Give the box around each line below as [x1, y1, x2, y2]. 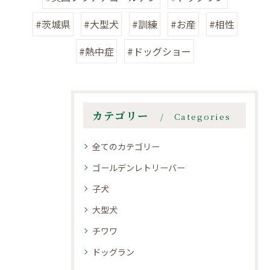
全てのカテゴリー [92, 140, 160, 152]
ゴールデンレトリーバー [92, 162, 185, 174]
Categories [174, 110, 231, 122]
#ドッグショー [127, 44, 191, 58]
